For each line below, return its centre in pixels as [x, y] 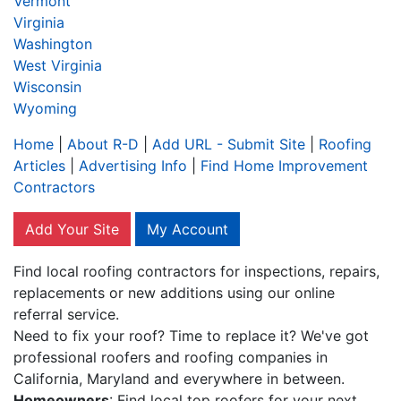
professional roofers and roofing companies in [171, 357]
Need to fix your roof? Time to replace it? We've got [191, 335]
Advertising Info [133, 165]
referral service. [66, 314]
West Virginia [58, 65]
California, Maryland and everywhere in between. [179, 378]
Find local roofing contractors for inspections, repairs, [196, 271]
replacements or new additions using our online [174, 292]
